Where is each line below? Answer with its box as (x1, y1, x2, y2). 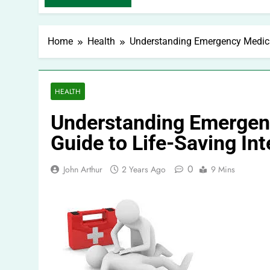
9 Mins (211, 163, 235, 175)
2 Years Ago (122, 163, 166, 175)
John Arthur (63, 163, 102, 175)
